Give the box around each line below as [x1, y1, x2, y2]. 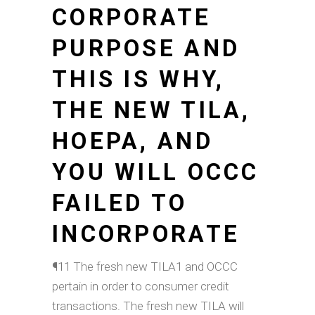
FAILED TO [52, 189, 188, 217]
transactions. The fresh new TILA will [52, 299, 244, 313]
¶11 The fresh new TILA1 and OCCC [52, 259, 238, 274]
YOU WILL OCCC [52, 158, 259, 186]
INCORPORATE [52, 220, 240, 247]
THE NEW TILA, [52, 96, 251, 124]
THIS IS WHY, [52, 65, 225, 93]
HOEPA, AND [52, 127, 213, 155]
